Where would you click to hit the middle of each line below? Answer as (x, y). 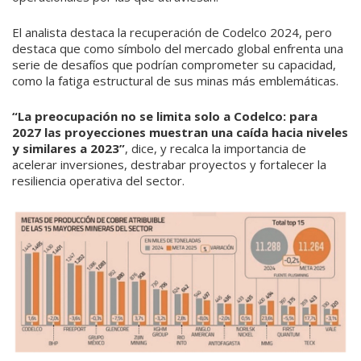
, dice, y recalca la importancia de (216, 149)
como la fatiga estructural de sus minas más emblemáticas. (175, 81)
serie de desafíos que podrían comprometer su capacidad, (174, 65)
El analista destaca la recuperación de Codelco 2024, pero (172, 33)
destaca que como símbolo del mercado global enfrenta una (178, 49)
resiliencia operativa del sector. (98, 181)
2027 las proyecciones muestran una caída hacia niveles (180, 133)
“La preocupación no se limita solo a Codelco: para (165, 116)
